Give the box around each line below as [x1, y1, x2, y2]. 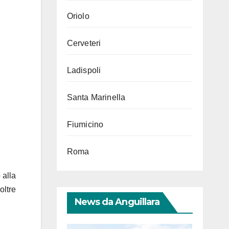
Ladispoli [66, 66, 101, 75]
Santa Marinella [66, 93, 126, 102]
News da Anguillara [74, 196, 160, 208]
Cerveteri [66, 39, 101, 48]
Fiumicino [66, 120, 104, 129]
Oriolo [66, 12, 89, 20]
